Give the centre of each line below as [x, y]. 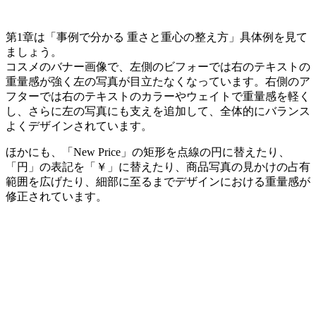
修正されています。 [56, 196]
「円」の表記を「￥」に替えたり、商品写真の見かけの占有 [158, 166]
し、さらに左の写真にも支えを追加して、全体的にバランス [158, 111]
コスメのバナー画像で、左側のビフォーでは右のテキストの [158, 66]
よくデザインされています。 [79, 126]
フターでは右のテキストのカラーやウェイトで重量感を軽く [158, 96]
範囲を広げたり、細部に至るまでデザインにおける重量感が [158, 181]
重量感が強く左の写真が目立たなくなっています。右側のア [158, 81]
